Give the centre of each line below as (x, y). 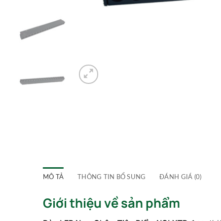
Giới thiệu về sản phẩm (111, 203)
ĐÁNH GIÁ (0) (181, 177)
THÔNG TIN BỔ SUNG (112, 177)
